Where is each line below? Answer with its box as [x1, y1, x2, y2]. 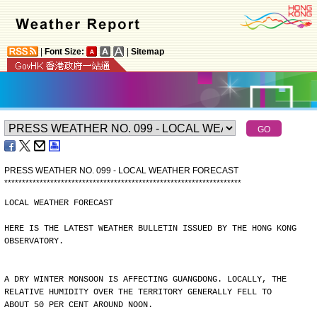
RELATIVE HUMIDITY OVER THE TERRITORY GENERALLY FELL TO [4, 287, 272, 297]
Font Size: [45, 47, 84, 57]
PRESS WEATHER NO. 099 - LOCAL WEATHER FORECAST [4, 166, 238, 175]
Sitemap [131, 47, 164, 57]
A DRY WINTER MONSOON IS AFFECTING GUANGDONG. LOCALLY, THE [4, 275, 287, 284]
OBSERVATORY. [4, 236, 64, 246]
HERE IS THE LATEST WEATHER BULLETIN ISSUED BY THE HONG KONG [4, 224, 296, 234]
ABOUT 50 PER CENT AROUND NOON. [4, 300, 153, 310]
